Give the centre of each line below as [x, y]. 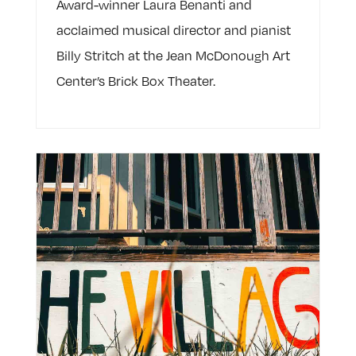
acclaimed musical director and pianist [173, 31]
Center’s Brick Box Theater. [135, 81]
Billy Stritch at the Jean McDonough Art [173, 56]
